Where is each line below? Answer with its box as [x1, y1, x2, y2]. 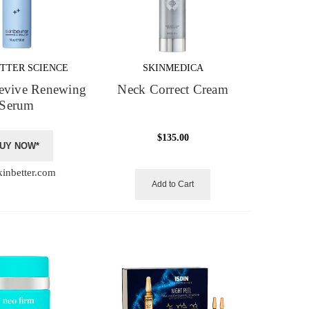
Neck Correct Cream [117, 83, 228, 97]
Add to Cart [152, 179, 195, 190]
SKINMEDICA [142, 63, 203, 74]
